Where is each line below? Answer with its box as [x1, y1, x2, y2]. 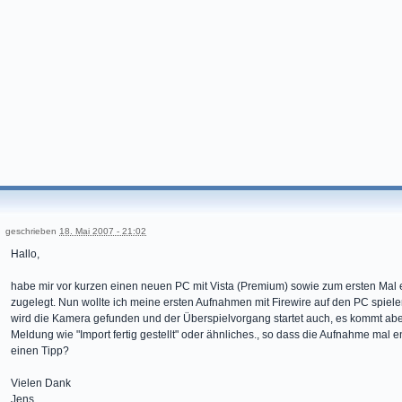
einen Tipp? [11, 345, 69, 357]
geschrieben [5, 226, 59, 236]
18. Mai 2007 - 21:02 [59, 226, 146, 236]
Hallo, [11, 248, 39, 260]
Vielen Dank [11, 377, 71, 389]
